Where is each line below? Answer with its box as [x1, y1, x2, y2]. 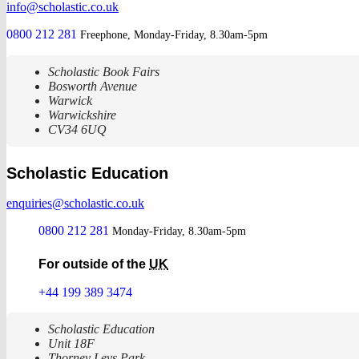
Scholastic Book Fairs [48, 65, 159, 79]
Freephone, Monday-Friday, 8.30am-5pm [80, 29, 268, 42]
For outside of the [38, 257, 149, 272]
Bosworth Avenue [48, 79, 137, 94]
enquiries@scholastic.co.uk [6, 196, 144, 211]
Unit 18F [48, 337, 95, 351]
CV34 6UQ [48, 123, 107, 137]
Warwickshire [48, 108, 116, 123]
